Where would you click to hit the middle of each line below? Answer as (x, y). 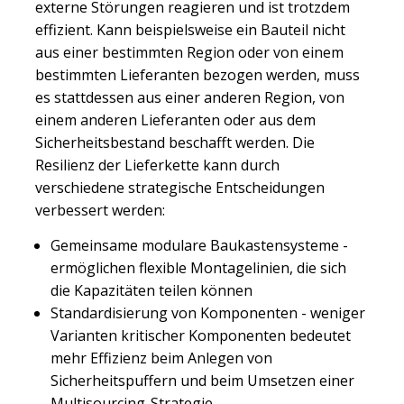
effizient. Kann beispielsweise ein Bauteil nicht (190, 30)
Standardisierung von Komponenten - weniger (208, 312)
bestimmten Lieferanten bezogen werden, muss (197, 75)
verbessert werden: (100, 211)
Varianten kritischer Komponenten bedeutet (201, 335)
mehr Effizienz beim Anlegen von (161, 358)
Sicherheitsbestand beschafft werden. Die (175, 143)
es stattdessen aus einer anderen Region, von (190, 98)
